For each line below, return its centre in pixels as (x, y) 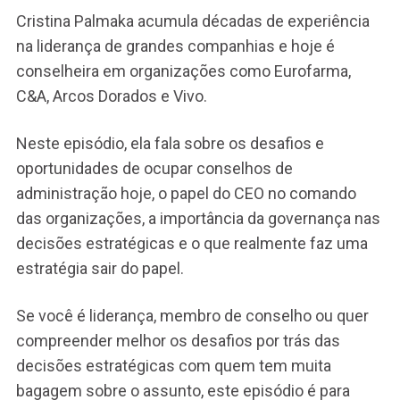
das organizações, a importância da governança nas (198, 218)
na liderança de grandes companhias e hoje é (175, 46)
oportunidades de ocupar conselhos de (154, 168)
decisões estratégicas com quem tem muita (173, 365)
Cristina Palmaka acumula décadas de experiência (192, 21)
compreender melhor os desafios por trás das (178, 340)
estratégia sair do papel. (100, 268)
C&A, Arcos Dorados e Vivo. (111, 96)
